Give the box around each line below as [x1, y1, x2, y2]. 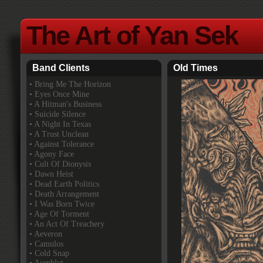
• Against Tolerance [29, 140, 94, 149]
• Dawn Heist [29, 170, 73, 178]
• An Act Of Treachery [29, 220, 104, 228]
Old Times [173, 63, 218, 73]
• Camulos [29, 240, 63, 248]
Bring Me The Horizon [35, 80, 111, 89]
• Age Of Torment [29, 210, 89, 218]
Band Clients [32, 63, 90, 73]
